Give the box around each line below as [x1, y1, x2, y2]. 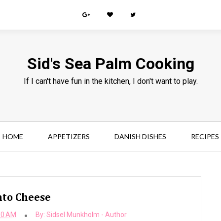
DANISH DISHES [114, 132, 166, 141]
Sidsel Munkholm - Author [46, 211, 127, 219]
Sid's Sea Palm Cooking [27, 54, 194, 73]
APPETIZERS [47, 132, 90, 141]
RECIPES [190, 132, 219, 141]
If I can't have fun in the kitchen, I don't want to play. [23, 76, 198, 86]
